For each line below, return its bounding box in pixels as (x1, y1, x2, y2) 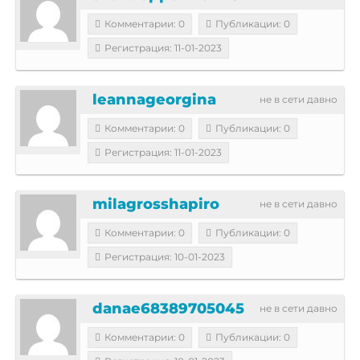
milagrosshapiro (92, 194, 219, 213)
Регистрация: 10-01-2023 (104, 250, 225, 263)
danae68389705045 (92, 299, 244, 317)
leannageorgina (92, 90, 216, 108)
